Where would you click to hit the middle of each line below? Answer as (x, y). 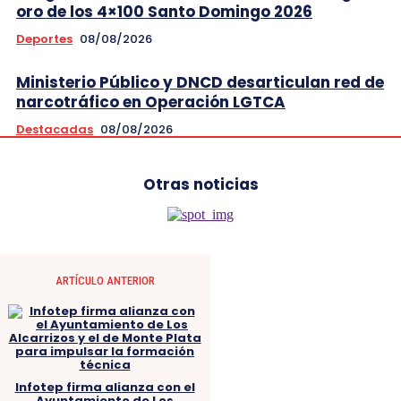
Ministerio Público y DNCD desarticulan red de (200, 82)
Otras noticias (200, 184)
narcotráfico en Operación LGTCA (151, 102)
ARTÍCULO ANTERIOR (105, 280)
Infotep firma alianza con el (105, 387)
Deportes (44, 38)
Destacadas (55, 129)
